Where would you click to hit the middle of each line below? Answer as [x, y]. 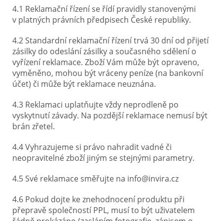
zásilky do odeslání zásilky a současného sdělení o [104, 51]
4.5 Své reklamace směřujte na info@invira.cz [95, 179]
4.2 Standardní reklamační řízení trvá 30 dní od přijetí [110, 40]
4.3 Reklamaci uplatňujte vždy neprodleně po [95, 105]
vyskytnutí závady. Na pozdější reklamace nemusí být [110, 115]
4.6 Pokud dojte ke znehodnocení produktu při [98, 199]
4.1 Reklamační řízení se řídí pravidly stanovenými [104, 9]
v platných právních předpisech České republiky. [102, 20]
